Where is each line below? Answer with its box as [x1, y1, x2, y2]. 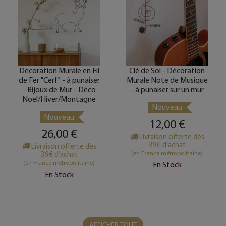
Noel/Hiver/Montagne [22, 94, 96, 104]
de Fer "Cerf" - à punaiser [18, 75, 100, 85]
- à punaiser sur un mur [130, 85, 204, 94]
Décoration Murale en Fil [19, 66, 99, 75]
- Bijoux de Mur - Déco [22, 85, 96, 94]
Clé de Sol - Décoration [129, 66, 205, 75]
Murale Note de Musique [126, 75, 208, 85]
